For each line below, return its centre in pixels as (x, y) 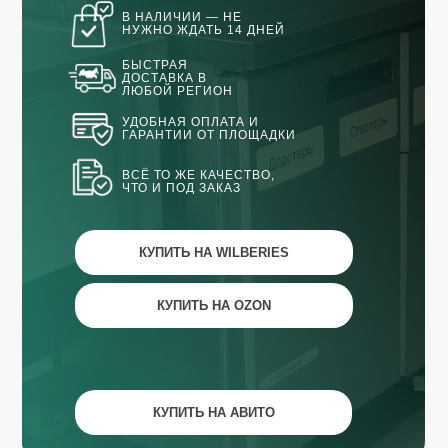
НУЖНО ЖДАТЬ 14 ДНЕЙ (203, 30)
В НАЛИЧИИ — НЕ (181, 17)
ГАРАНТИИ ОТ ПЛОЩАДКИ (208, 135)
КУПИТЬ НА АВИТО (213, 412)
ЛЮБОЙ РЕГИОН (177, 91)
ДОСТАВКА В (164, 78)
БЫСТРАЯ (154, 65)
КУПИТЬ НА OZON (214, 305)
